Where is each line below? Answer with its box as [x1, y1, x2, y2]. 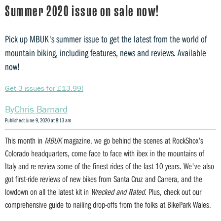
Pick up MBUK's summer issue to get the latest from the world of [5, 32, 207, 45]
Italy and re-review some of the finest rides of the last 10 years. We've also [5, 160, 214, 172]
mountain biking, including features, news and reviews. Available [5, 46, 206, 59]
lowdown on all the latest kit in [5, 185, 91, 197]
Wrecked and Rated [91, 185, 145, 197]
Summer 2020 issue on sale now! [5, 1, 159, 20]
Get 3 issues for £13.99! [5, 83, 83, 93]
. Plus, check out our [145, 185, 201, 197]
